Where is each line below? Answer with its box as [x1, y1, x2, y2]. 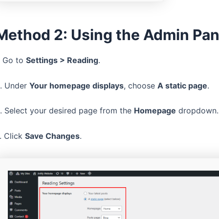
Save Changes [25, 131, 80, 141]
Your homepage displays [29, 80, 124, 90]
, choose [124, 80, 157, 90]
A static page [157, 80, 207, 90]
